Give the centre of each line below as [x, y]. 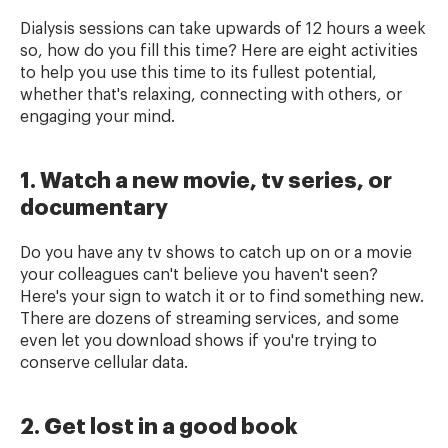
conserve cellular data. [106, 363]
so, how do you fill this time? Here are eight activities [219, 51]
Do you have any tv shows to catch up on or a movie [216, 253]
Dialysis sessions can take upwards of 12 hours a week [223, 29]
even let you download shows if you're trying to [198, 341]
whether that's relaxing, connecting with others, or [211, 95]
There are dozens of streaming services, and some [209, 319]
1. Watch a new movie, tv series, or [206, 181]
